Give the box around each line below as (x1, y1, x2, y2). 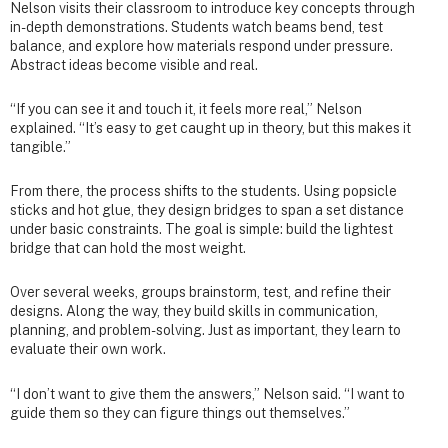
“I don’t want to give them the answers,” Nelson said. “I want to (10, 385, 405, 402)
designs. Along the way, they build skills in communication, (10, 303, 378, 320)
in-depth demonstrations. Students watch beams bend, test (10, 18, 383, 35)
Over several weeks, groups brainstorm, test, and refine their (10, 284, 391, 301)
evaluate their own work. (10, 341, 166, 358)
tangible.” (10, 139, 71, 156)
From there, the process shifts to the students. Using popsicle (10, 183, 397, 200)
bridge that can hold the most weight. (10, 240, 246, 257)
